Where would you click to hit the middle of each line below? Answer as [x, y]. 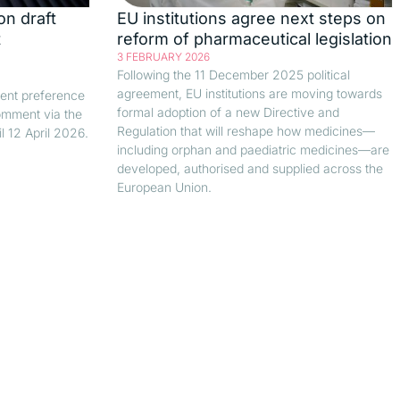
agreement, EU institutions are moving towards [249, 93]
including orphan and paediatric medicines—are [253, 149]
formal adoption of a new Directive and [228, 112]
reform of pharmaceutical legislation [254, 38]
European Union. [164, 187]
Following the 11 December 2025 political [233, 74]
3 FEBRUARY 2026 [163, 56]
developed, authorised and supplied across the [250, 168]
